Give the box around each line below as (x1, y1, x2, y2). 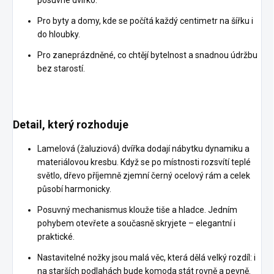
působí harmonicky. (37, 184, 111, 194)
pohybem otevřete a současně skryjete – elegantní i (37, 218, 235, 229)
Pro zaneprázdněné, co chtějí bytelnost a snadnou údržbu (37, 50, 257, 61)
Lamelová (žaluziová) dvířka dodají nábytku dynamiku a (37, 144, 250, 154)
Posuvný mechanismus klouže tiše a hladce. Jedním (37, 205, 237, 215)
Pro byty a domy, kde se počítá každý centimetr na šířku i (37, 16, 253, 26)
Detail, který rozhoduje (13, 118, 128, 131)
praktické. (37, 232, 75, 242)
